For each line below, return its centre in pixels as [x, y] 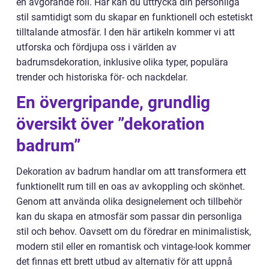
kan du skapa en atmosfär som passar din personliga [129, 217]
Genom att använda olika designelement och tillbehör [129, 202]
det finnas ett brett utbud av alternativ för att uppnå [124, 262]
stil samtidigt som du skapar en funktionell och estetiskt [134, 17]
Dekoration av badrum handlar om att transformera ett [131, 172]
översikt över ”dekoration [110, 124]
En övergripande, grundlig [113, 103]
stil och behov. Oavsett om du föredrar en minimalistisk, [134, 232]
